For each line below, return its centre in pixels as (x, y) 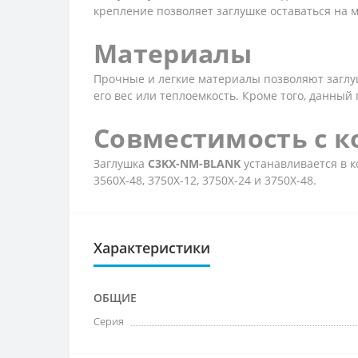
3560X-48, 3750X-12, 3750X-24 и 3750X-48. (205, 181)
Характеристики (152, 248)
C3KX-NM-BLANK (194, 164)
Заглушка (121, 164)
